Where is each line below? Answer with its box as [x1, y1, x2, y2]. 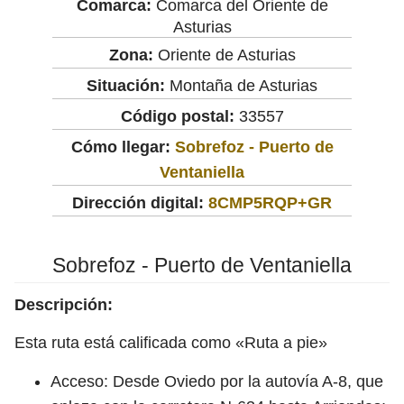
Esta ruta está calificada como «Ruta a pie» [14, 333, 327, 352]
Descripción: [14, 295, 113, 314]
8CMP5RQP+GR [208, 193, 332, 212]
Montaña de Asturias [165, 76, 317, 95]
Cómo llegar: [70, 137, 175, 156]
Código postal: [120, 106, 234, 125]
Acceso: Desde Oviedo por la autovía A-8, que [50, 372, 383, 390]
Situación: [87, 76, 165, 95]
